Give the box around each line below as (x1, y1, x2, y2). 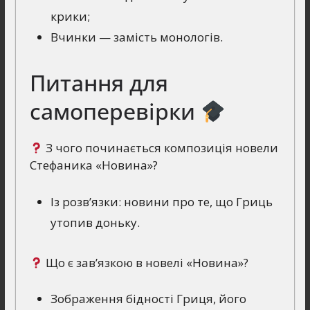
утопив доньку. (50, 214, 140, 230)
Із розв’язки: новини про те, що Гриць (50, 193, 273, 210)
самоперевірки (29, 96, 201, 127)
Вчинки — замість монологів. (50, 29, 223, 46)
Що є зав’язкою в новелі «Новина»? (43, 254, 249, 271)
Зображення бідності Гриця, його (50, 291, 246, 307)
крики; (50, 8, 90, 25)
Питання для (29, 68, 168, 98)
